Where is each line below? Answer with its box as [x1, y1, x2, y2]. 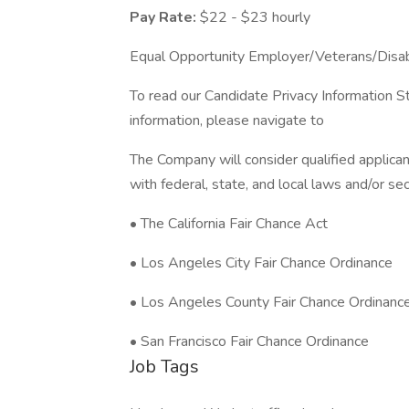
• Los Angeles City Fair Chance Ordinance [130, 253, 393, 273]
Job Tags [130, 354, 199, 379]
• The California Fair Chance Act [130, 214, 328, 234]
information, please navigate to [130, 110, 324, 131]
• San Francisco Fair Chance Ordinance [130, 331, 369, 351]
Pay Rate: [130, 7, 200, 27]
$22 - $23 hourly [200, 7, 310, 27]
